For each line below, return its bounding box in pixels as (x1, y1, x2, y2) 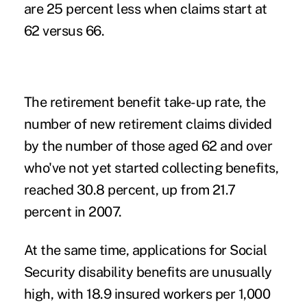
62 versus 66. (23, 22, 105, 39)
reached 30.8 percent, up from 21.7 (23, 181, 236, 198)
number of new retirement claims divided (23, 115, 272, 132)
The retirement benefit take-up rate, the (23, 93, 266, 110)
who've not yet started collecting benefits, (23, 159, 279, 176)
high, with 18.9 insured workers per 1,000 (23, 285, 271, 302)
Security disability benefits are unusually (23, 263, 272, 280)
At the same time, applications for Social (23, 241, 267, 258)
